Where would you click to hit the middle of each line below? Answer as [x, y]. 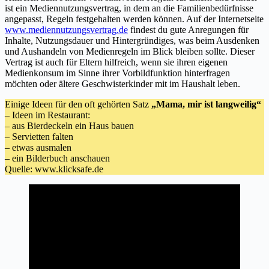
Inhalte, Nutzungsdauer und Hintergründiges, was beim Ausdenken [132, 41]
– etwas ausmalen [38, 148]
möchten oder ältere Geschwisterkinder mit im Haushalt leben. [122, 84]
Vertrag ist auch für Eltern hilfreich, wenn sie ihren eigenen [116, 62]
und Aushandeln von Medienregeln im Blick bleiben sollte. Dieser [130, 52]
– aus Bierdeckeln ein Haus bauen [69, 126]
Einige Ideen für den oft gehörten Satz [78, 104]
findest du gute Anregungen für [188, 30]
